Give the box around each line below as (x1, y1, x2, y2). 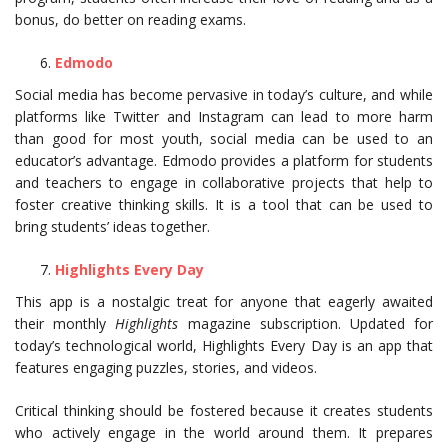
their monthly (15, 314, 116, 333)
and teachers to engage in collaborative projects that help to (15, 173, 433, 192)
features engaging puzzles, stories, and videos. (15, 358, 317, 377)
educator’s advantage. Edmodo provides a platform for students (15, 151, 433, 170)
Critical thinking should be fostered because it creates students (15, 401, 433, 420)
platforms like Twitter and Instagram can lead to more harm (15, 107, 433, 126)
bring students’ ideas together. (15, 217, 210, 236)
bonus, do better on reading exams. (15, 10, 246, 29)
